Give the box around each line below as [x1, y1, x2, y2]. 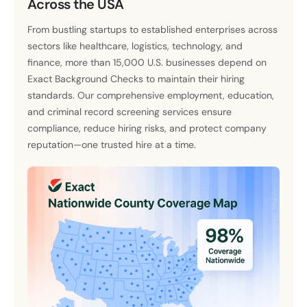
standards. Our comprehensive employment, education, [27, 88, 274, 101]
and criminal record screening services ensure [27, 105, 232, 118]
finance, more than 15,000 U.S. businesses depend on [27, 56, 267, 69]
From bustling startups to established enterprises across [27, 23, 278, 36]
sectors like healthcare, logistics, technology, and [27, 39, 243, 52]
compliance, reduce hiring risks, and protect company [27, 121, 267, 134]
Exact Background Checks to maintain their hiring [27, 72, 245, 85]
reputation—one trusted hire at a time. [27, 138, 196, 151]
